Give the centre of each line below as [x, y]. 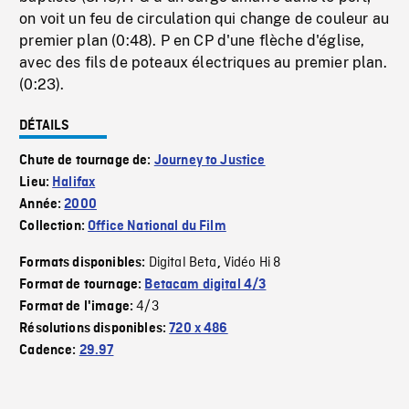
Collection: [54, 227]
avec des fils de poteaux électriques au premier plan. [203, 63]
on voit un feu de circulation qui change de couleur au [204, 19]
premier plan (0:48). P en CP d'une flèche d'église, [192, 41]
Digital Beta [183, 263]
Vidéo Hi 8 [252, 263]
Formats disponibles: [84, 263]
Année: [42, 205]
